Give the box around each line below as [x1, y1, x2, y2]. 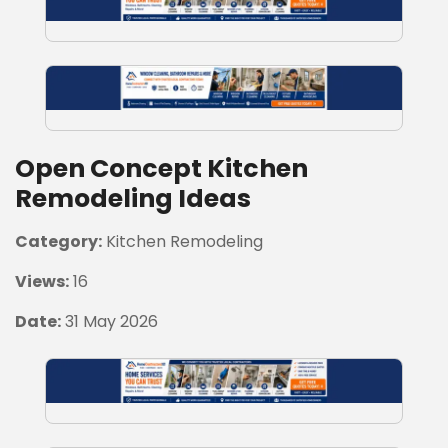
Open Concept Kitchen [15, 151, 308, 186]
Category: [15, 230, 102, 253]
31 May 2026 [61, 310, 158, 333]
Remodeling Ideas [15, 181, 251, 216]
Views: [15, 270, 69, 293]
